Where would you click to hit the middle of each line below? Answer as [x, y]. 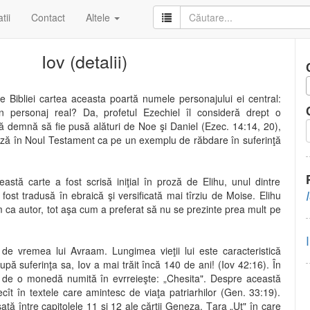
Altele [99, 17]
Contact [48, 17]
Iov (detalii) [85, 61]
